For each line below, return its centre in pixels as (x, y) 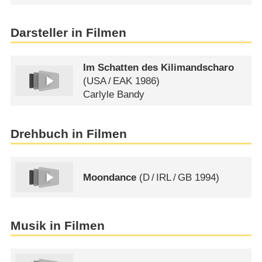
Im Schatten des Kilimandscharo (159, 67)
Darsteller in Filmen (68, 32)
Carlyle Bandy (114, 94)
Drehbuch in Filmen (68, 134)
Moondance (110, 177)
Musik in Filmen (57, 225)
